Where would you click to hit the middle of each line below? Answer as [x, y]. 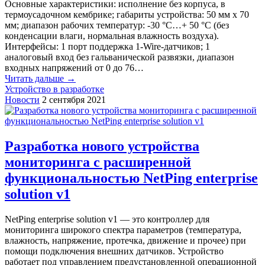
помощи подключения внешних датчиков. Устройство [114, 251]
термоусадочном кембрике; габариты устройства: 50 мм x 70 [127, 14]
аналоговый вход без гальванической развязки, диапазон [119, 57]
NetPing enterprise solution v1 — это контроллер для [107, 219]
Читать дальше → [40, 78]
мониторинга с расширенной [98, 162]
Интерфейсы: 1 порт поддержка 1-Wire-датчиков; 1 [107, 46]
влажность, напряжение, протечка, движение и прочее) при [125, 240]
